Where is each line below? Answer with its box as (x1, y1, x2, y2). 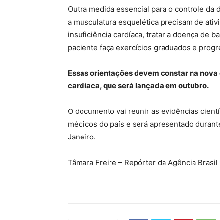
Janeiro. (68, 132, 96, 141)
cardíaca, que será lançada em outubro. (68, 81, 209, 90)
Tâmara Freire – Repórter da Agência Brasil (68, 157, 218, 167)
